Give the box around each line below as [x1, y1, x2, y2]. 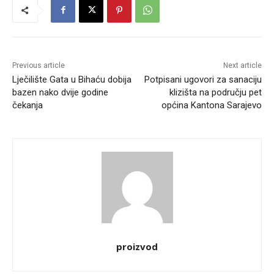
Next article [223, 61, 262, 70]
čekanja [12, 99, 43, 111]
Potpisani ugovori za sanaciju [144, 73, 262, 85]
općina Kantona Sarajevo [161, 99, 262, 111]
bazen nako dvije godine [12, 86, 108, 98]
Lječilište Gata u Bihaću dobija [12, 73, 131, 85]
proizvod [116, 240, 158, 253]
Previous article [12, 61, 65, 70]
